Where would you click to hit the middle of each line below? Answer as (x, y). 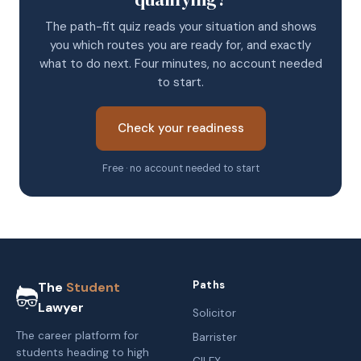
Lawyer (61, 307)
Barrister (215, 337)
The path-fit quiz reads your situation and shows (180, 27)
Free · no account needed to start (180, 168)
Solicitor (214, 313)
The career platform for (77, 336)
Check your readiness (180, 128)
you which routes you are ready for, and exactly (180, 45)
